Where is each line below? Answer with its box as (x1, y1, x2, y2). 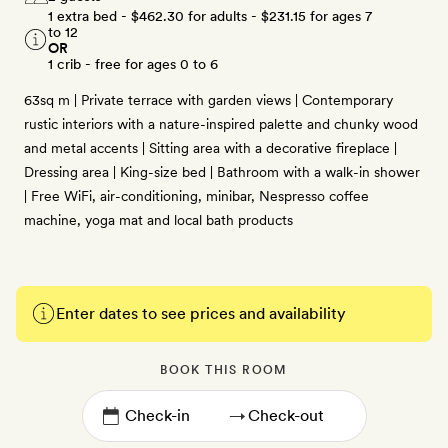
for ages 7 (306, 8, 372, 24)
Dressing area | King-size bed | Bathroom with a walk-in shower (24, 164, 420, 180)
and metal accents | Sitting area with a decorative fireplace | (24, 140, 397, 156)
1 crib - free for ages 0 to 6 (48, 56, 218, 72)
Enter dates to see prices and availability (56, 304, 346, 323)
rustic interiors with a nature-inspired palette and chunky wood (24, 116, 418, 132)
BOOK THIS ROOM (160, 363, 288, 377)
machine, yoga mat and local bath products (24, 212, 293, 228)
